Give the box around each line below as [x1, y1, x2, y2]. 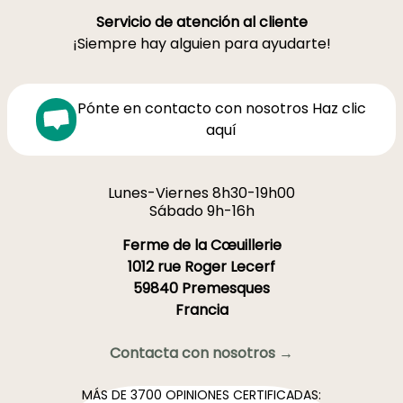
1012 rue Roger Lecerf [128, 256, 275, 278]
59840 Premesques [133, 278, 270, 300]
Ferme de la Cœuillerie [121, 235, 282, 256]
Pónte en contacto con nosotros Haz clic [76, 98, 366, 120]
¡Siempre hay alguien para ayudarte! [72, 33, 331, 55]
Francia [175, 300, 228, 321]
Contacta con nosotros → [110, 343, 293, 364]
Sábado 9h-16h [148, 201, 255, 222]
